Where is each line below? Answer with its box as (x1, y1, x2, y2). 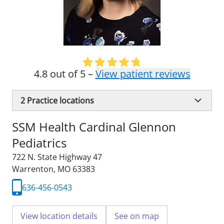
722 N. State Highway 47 (12, 151, 102, 162)
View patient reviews (95, 67, 190, 80)
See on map (114, 210, 159, 221)
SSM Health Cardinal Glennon (12, 118, 176, 135)
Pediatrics (12, 134, 66, 151)
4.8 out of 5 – (33, 67, 95, 80)
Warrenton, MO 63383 (12, 163, 95, 174)
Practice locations (25, 95, 94, 106)
